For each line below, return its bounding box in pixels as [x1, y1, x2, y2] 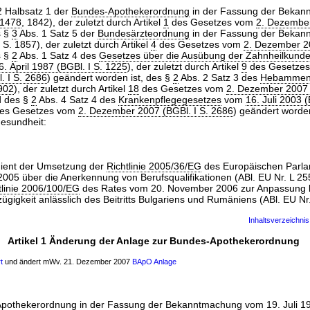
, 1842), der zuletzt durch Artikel [21, 17, 163, 28]
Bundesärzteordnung [98, 28, 190, 39]
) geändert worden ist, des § [47, 72, 173, 83]
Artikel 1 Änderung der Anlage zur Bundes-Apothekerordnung [7, 235, 300, 246]
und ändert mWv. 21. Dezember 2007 [3, 257, 132, 266]
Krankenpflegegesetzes [118, 94, 221, 105]
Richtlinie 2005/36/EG [106, 161, 201, 172]
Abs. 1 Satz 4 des [17, 50, 99, 61]
